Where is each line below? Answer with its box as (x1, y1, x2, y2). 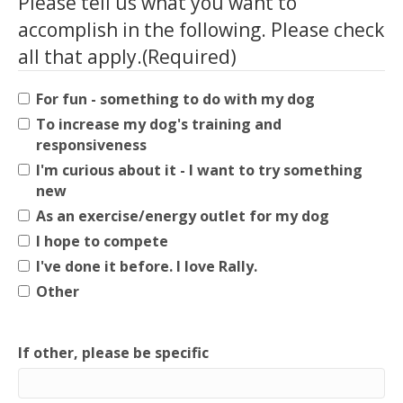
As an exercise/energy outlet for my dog (36, 206, 329, 226)
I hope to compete (36, 231, 168, 251)
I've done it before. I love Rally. (36, 256, 257, 276)
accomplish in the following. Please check (18, 17, 384, 42)
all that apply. (18, 44, 142, 69)
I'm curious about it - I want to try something (36, 160, 363, 180)
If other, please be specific (18, 343, 209, 363)
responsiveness (36, 135, 147, 155)
